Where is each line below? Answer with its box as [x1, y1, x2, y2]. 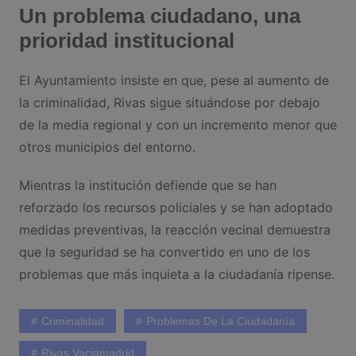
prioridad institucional [18, 28, 234, 52]
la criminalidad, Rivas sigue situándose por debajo [18, 94, 320, 110]
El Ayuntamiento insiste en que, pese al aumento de [18, 72, 329, 88]
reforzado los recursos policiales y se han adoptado [18, 199, 333, 215]
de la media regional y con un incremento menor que [18, 116, 337, 133]
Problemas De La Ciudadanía [145, 314, 295, 327]
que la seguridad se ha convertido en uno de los [18, 243, 310, 260]
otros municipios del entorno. [18, 138, 199, 155]
